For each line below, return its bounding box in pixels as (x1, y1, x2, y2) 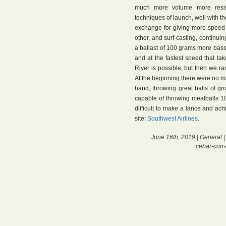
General (200, 134, 222, 141)
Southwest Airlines (147, 115, 198, 122)
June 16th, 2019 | (151, 134, 200, 141)
